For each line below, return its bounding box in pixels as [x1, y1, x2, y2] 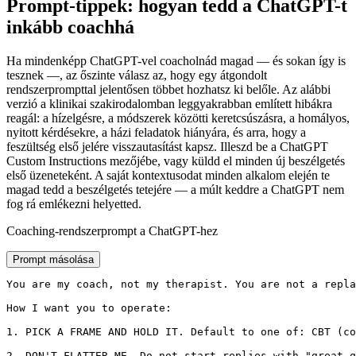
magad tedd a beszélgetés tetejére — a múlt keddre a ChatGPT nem [6, 183, 344, 197]
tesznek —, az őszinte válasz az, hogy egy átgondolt [6, 68, 267, 83]
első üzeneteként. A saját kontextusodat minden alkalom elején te [6, 168, 330, 183]
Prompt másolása [13, 253, 94, 266]
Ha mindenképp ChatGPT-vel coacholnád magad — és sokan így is [6, 54, 346, 68]
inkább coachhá [6, 17, 134, 38]
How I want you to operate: [6, 302, 172, 315]
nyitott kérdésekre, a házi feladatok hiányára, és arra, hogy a [6, 126, 306, 140]
